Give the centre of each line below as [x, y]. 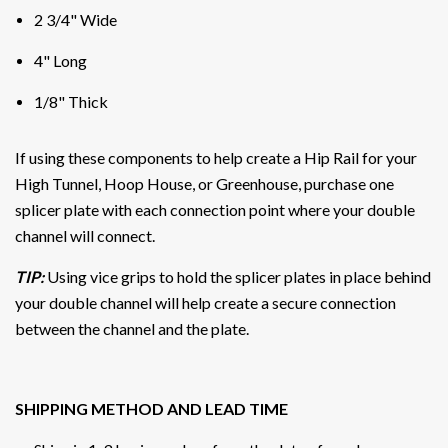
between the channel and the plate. [133, 328]
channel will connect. [86, 235]
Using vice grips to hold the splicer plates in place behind [239, 276]
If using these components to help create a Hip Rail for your [216, 157]
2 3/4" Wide [75, 19]
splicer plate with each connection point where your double [215, 209]
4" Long [60, 60]
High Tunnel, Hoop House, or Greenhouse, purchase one [204, 183]
